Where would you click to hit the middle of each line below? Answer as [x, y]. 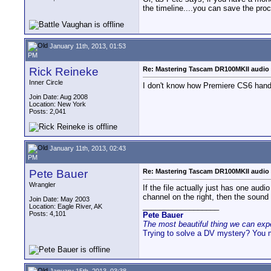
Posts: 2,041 [47, 111]
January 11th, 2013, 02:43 [87, 148]
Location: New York [57, 104]
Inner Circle [46, 82]
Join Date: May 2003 [59, 199]
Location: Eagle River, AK [66, 206]
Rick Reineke [64, 72]
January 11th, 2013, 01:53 [87, 46]
